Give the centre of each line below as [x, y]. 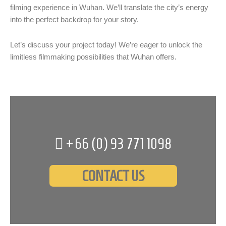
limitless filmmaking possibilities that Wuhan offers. [93, 57]
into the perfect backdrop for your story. [74, 20]
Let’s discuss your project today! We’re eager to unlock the [106, 45]
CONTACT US [113, 176]
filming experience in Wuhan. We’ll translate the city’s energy [109, 8]
